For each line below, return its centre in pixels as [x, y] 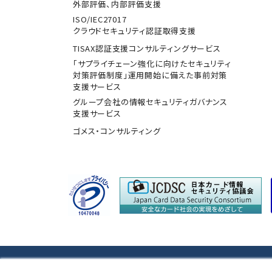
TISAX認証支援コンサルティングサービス [147, 48]
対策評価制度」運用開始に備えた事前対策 [150, 75]
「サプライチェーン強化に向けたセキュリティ [152, 63]
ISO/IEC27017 [100, 19]
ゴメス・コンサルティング [117, 131]
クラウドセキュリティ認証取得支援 [134, 31]
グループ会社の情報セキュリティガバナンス [150, 102]
